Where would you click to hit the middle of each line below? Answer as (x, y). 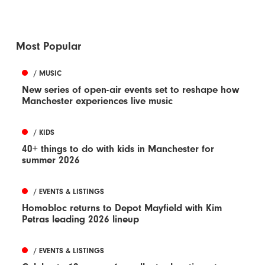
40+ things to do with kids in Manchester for (118, 148)
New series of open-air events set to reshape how (131, 89)
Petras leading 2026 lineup (81, 219)
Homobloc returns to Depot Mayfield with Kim (122, 208)
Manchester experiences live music (98, 101)
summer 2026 (51, 160)
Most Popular (49, 46)
